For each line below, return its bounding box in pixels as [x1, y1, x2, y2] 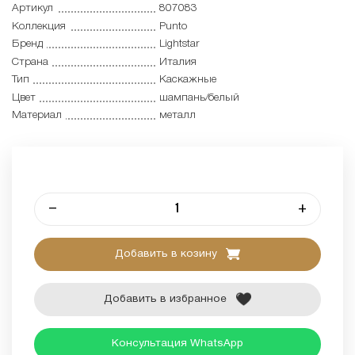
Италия [158, 56, 197, 67]
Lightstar [158, 39, 199, 50]
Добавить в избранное [104, 293, 227, 304]
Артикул [12, 3, 53, 14]
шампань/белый [158, 92, 239, 103]
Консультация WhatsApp [112, 338, 243, 349]
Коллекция [12, 21, 66, 32]
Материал [12, 109, 62, 120]
